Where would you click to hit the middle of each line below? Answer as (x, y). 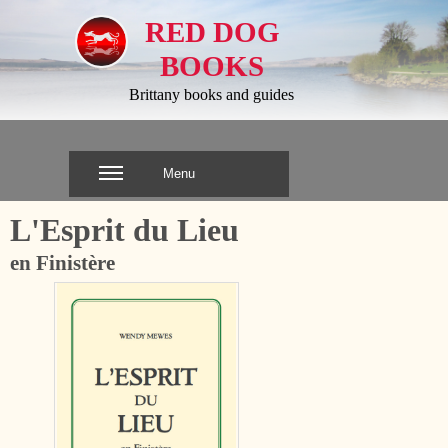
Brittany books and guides (211, 94)
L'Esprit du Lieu (124, 230)
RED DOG (212, 32)
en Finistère (62, 263)
